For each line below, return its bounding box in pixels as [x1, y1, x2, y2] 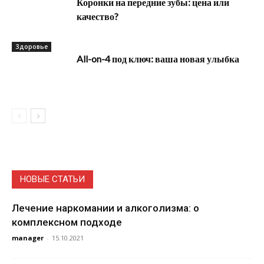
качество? [77, 11, 118, 22]
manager [12, 233, 44, 243]
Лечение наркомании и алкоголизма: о [12, 202, 199, 214]
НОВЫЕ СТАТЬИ [20, 174, 85, 185]
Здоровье [15, 42, 48, 51]
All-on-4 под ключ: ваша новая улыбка [77, 53, 239, 65]
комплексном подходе [12, 216, 122, 229]
